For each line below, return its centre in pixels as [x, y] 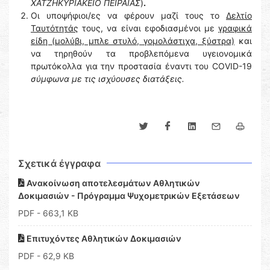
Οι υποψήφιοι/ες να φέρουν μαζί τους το [128, 15]
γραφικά [235, 28]
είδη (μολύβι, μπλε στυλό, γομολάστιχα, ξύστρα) [133, 41]
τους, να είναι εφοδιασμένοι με [148, 28]
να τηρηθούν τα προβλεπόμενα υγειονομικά [141, 53]
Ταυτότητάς [55, 28]
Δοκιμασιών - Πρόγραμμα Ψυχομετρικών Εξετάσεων [129, 196]
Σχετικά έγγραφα [59, 163]
